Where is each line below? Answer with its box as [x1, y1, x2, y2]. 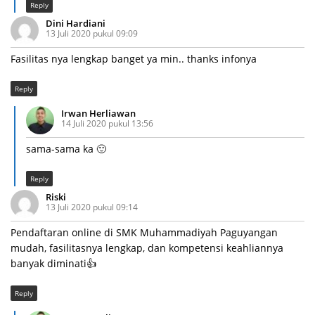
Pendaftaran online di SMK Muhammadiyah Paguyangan [11, 226, 278, 240]
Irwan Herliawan [61, 107, 136, 120]
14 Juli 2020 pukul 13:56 [61, 117, 153, 130]
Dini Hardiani [46, 17, 105, 30]
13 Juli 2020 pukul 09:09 [46, 27, 138, 40]
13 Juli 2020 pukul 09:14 [46, 201, 138, 214]
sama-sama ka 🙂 [26, 142, 106, 156]
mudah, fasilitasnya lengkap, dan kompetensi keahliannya [11, 241, 283, 255]
